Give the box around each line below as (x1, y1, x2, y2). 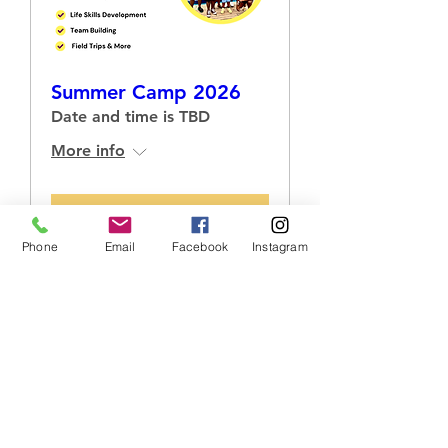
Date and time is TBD (51, 107, 210, 126)
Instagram (252, 238, 308, 254)
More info (51, 141, 125, 160)
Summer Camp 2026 (51, 80, 241, 104)
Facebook (171, 238, 229, 254)
